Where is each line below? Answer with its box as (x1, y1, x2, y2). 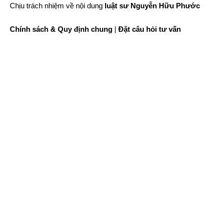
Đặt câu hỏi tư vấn (118, 25, 181, 34)
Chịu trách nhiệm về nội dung (10, 1, 105, 10)
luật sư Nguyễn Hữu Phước (105, 1, 200, 10)
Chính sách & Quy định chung (10, 25, 112, 34)
